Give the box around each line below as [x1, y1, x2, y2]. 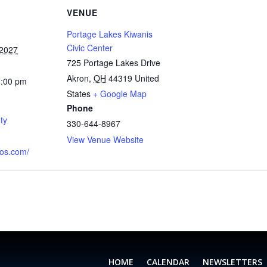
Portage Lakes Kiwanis [67, 27, 153, 40]
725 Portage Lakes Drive [67, 56, 160, 69]
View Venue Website [67, 133, 144, 145]
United [135, 72, 159, 84]
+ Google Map [93, 87, 147, 100]
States [67, 87, 91, 100]
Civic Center [67, 41, 113, 54]
